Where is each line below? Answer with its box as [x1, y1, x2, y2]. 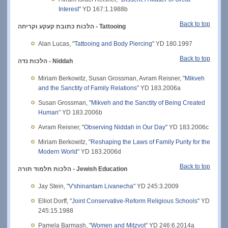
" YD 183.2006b [59, 108, 102, 116]
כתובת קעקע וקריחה [18, 22, 75, 30]
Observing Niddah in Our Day [84, 123, 165, 131]
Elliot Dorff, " [38, 197, 72, 205]
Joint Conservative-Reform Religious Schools [72, 197, 197, 205]
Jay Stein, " [38, 182, 69, 190]
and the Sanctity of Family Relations [38, 84, 137, 92]
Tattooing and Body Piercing [74, 40, 152, 47]
